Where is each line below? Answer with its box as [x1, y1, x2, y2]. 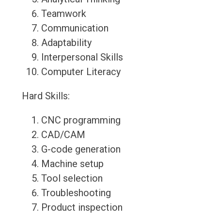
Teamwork [41, 8, 86, 20]
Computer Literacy [41, 66, 121, 78]
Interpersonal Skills [41, 51, 123, 63]
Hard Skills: [21, 90, 70, 102]
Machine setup [41, 158, 104, 170]
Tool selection [41, 172, 103, 185]
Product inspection [41, 201, 123, 214]
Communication [41, 22, 108, 34]
